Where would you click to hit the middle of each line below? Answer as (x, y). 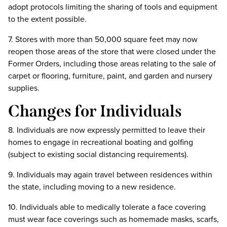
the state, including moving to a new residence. (92, 187)
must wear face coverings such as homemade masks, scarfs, (113, 219)
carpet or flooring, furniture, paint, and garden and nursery (110, 76)
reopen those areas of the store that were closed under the (112, 51)
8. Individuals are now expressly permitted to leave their (107, 130)
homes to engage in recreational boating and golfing (101, 142)
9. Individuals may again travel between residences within (110, 175)
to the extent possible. (47, 19)
